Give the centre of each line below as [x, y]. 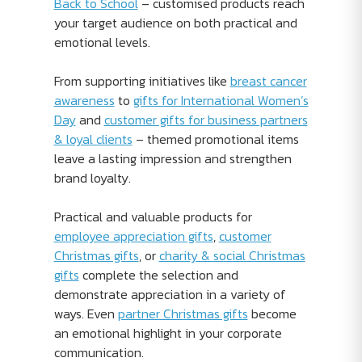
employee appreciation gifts [133, 236]
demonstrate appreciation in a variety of [170, 294]
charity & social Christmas [232, 255]
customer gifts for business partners [206, 120]
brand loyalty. [92, 178]
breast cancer [268, 81]
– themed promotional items [215, 139]
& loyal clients [93, 139]
